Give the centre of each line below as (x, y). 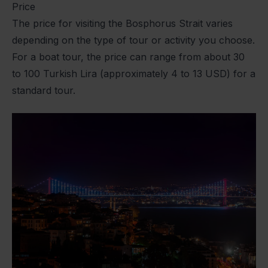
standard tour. (44, 90)
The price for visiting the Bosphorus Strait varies (122, 23)
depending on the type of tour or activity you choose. (133, 40)
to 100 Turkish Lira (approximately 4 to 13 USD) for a (134, 73)
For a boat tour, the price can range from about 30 (128, 57)
